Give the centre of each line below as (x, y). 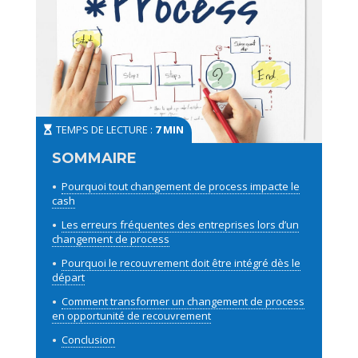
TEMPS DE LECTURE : (105, 129)
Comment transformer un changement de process (183, 301)
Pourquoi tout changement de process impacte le (180, 186)
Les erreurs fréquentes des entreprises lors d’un (180, 225)
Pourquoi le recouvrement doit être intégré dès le (181, 263)
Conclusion (88, 340)
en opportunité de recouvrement (131, 316)
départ (68, 277)
